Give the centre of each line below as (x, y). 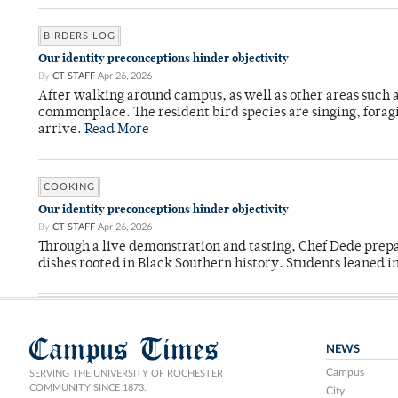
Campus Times (124, 349)
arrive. (61, 131)
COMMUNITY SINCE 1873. (88, 388)
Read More (117, 131)
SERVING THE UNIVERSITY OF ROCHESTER (126, 374)
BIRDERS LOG (80, 36)
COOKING (69, 187)
